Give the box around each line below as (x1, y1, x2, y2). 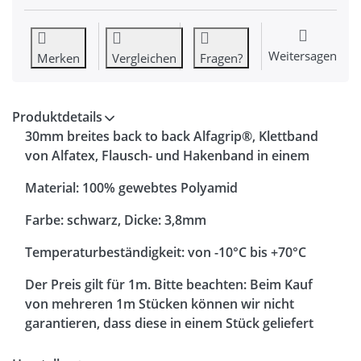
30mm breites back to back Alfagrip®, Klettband (25, 127, 318, 146)
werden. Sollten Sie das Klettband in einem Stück (25, 334, 322, 352)
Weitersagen (268, 48, 337, 64)
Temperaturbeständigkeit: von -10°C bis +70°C (25, 243, 306, 262)
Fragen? (199, 50, 243, 67)
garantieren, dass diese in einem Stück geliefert (25, 314, 313, 333)
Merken (36, 50, 80, 67)
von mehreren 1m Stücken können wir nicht (25, 295, 294, 313)
